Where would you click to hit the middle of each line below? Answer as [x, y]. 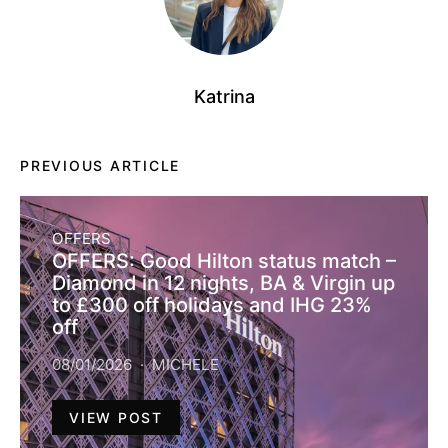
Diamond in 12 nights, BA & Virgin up [223, 283]
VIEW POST [116, 418]
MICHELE [185, 365]
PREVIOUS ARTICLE [100, 166]
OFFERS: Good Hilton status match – [224, 261]
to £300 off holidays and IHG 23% [212, 305]
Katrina [224, 97]
